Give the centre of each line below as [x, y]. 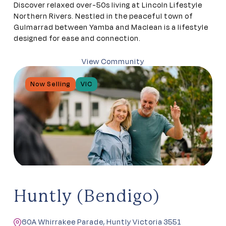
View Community [113, 62]
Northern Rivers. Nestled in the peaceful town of [103, 16]
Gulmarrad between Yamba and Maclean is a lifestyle [111, 27]
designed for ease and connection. [77, 38]
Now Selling [50, 84]
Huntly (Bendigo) [87, 197]
